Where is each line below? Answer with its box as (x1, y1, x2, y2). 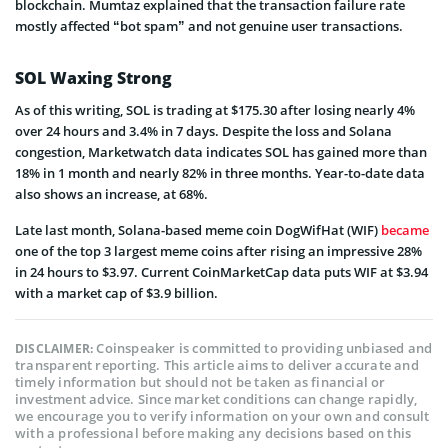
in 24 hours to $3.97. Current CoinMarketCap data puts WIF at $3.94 (15, 262, 428, 281)
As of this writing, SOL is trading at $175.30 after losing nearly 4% (15, 100, 415, 119)
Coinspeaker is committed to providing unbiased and (96, 338, 433, 357)
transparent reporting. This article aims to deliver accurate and (15, 355, 419, 374)
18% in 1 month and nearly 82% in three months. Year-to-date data (15, 163, 425, 182)
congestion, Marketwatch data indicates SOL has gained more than (15, 142, 427, 161)
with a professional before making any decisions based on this (15, 423, 412, 442)
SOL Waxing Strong (15, 66, 172, 89)
